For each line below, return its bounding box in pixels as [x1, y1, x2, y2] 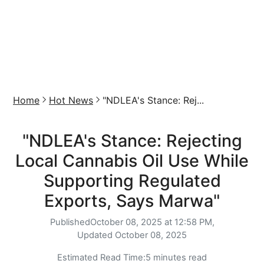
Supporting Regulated [43, 170, 221, 191]
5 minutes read [146, 252, 207, 263]
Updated [77, 230, 115, 240]
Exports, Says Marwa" [44, 190, 220, 211]
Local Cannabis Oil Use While [15, 150, 249, 171]
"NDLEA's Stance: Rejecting [22, 130, 242, 151]
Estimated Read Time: [57, 252, 146, 263]
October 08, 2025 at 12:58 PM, [90, 217, 214, 227]
